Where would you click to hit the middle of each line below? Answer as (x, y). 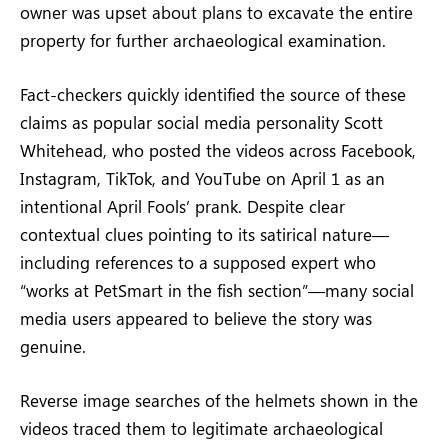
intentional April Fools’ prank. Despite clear (182, 205)
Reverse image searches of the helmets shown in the (219, 399)
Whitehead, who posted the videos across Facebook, (218, 149)
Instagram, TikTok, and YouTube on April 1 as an (202, 177)
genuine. (53, 345)
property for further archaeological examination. (203, 39)
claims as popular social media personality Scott (201, 121)
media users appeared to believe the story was (196, 317)
